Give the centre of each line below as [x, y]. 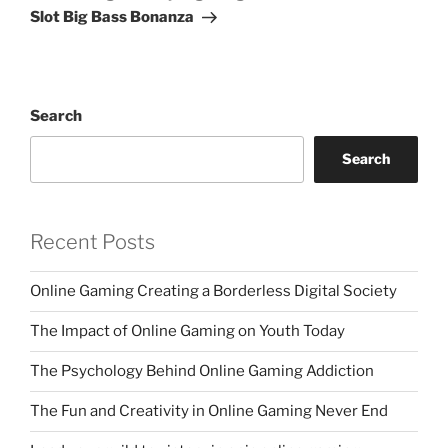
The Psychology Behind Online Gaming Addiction [202, 371]
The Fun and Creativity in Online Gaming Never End [209, 411]
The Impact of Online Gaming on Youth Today [187, 331]
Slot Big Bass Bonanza [112, 17]
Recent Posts [92, 241]
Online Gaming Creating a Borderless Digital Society [213, 291]
